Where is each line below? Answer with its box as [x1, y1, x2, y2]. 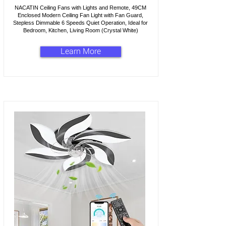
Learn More [60, 47, 101, 56]
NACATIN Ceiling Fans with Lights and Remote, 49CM [15, 5, 146, 11]
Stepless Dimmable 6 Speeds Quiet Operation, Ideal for [13, 20, 148, 26]
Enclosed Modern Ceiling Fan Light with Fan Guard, [18, 12, 143, 18]
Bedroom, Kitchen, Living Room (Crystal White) [23, 27, 138, 33]
